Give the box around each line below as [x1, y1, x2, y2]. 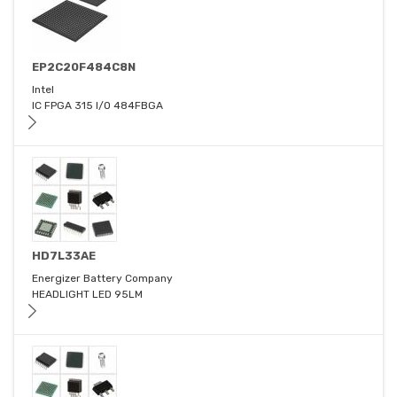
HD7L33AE [32, 249, 96, 263]
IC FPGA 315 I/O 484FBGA [32, 99, 163, 113]
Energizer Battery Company [32, 272, 173, 285]
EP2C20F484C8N [32, 60, 136, 74]
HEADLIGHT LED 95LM [32, 288, 143, 301]
